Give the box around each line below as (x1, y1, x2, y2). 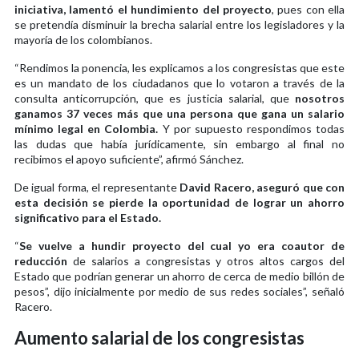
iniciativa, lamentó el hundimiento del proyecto (14, 2, 272, 16)
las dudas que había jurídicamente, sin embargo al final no (14, 136, 345, 151)
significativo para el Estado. (14, 210, 161, 224)
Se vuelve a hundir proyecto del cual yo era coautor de (19, 238, 345, 252)
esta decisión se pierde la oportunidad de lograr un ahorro (14, 195, 345, 209)
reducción (14, 253, 73, 268)
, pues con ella (271, 2, 345, 16)
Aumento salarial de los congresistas (14, 326, 305, 349)
